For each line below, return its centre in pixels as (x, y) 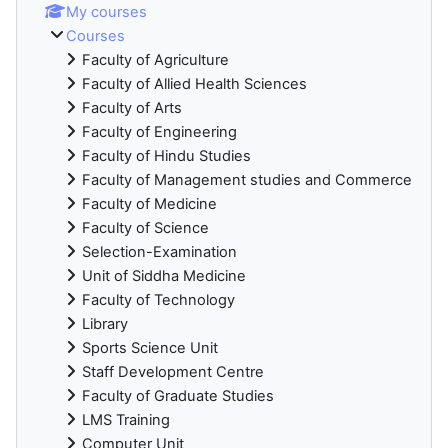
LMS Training (126, 419)
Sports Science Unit (150, 347)
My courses (106, 11)
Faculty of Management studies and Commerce (247, 179)
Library (105, 323)
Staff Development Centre (173, 371)
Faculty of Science (145, 227)
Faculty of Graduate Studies (178, 395)
